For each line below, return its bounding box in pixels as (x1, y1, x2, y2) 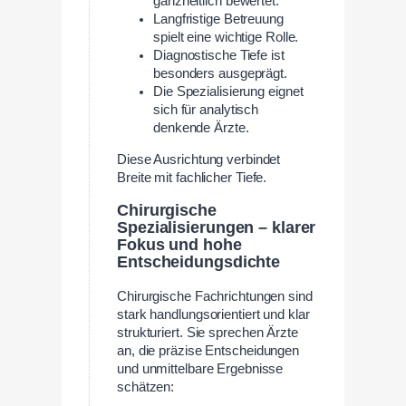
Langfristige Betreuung (153, 11, 284, 26)
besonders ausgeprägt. (153, 65, 287, 81)
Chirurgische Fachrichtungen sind (117, 288, 313, 304)
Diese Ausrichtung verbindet (117, 151, 281, 167)
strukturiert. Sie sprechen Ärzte (117, 324, 298, 340)
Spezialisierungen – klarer (117, 218, 316, 237)
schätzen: (117, 379, 175, 394)
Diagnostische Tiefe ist (153, 47, 285, 63)
